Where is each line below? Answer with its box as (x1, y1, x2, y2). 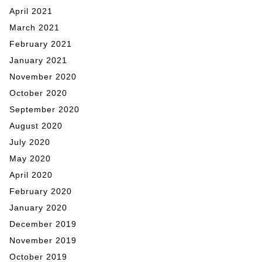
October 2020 (9, 88, 67, 98)
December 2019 (9, 219, 77, 229)
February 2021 (9, 39, 72, 49)
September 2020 (9, 105, 80, 115)
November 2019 (9, 236, 77, 246)
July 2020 (9, 137, 50, 147)
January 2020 (9, 203, 67, 213)
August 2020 (9, 121, 63, 131)
